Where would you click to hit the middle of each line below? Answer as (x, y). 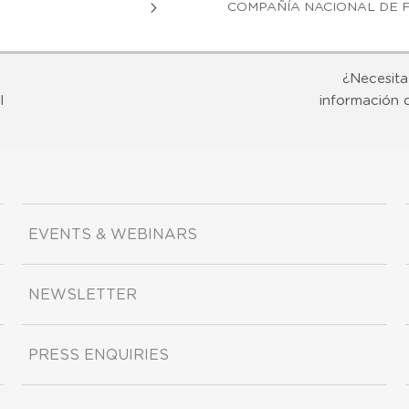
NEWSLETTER (83, 294)
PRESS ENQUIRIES (99, 355)
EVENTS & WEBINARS (113, 234)
